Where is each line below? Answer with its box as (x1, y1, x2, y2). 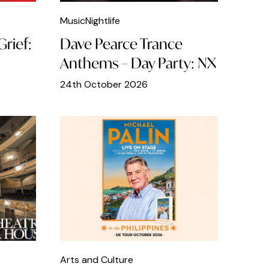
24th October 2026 (59, 78, 148, 91)
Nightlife (85, 14, 120, 28)
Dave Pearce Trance (59, 34, 183, 54)
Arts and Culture (59, 253, 133, 267)
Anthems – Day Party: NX (59, 53, 216, 73)
